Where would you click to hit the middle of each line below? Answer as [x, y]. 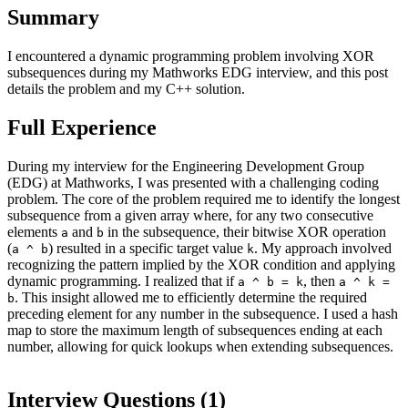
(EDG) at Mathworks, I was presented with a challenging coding [193, 183]
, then [321, 281]
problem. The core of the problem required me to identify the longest [204, 199]
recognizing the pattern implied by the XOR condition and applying [201, 265]
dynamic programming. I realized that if [122, 281]
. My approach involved [323, 249]
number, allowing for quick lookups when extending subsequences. [200, 347]
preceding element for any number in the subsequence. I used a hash [203, 314]
